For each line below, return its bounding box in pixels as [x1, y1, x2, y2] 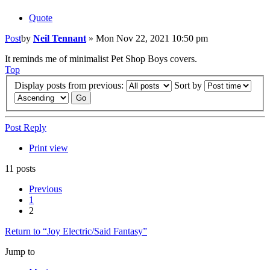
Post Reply [5, 122, 46, 133]
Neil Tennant [33, 33, 86, 44]
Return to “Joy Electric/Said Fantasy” [5, 226, 147, 237]
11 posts [5, 163, 36, 174]
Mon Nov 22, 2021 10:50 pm [96, 33, 208, 44]
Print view [29, 143, 68, 154]
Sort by [174, 80, 204, 91]
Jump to [5, 246, 35, 257]
